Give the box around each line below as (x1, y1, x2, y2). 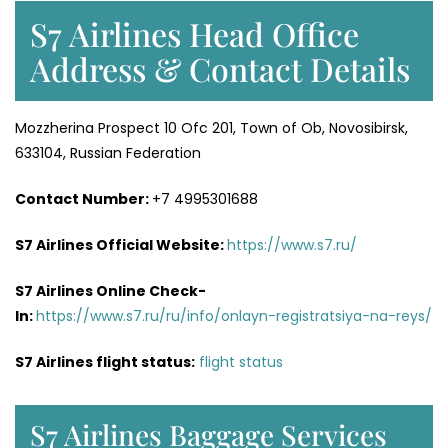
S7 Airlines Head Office (30, 12, 359, 56)
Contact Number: (15, 189, 152, 210)
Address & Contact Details (30, 47, 410, 91)
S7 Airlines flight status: (15, 352, 195, 373)
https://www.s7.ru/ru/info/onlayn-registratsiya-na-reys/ (36, 306, 432, 327)
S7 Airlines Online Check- (15, 281, 206, 302)
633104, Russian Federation (15, 143, 201, 164)
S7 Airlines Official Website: (15, 235, 227, 256)
